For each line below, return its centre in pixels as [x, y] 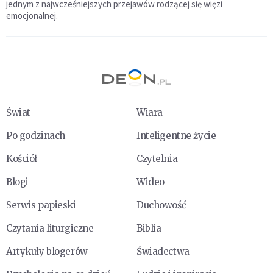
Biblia [149, 229]
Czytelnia [157, 159]
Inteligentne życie [176, 136]
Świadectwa [163, 252]
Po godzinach [36, 136]
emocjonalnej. [32, 16]
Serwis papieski [41, 205]
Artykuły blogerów [47, 252]
